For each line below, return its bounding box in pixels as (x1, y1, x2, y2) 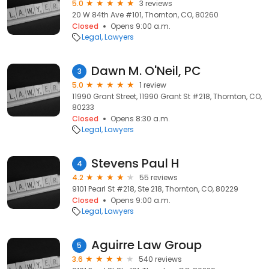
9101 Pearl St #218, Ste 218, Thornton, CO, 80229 (72, 184, 238, 194)
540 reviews (139, 254, 182, 264)
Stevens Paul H (91, 155, 180, 172)
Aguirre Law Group (91, 237, 202, 253)
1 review (139, 80, 166, 90)
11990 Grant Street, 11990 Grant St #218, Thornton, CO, (72, 91, 262, 101)
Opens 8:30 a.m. (110, 113, 170, 124)
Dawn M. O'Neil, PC (91, 62, 201, 79)
